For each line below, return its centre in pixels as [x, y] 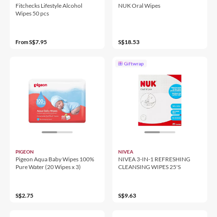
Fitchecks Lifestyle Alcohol [49, 5]
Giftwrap [134, 63]
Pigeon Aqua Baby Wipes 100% [55, 159]
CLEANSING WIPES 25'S [149, 167]
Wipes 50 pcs [32, 13]
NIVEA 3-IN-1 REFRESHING [154, 159]
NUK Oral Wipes [139, 5]
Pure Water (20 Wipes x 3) [48, 167]
